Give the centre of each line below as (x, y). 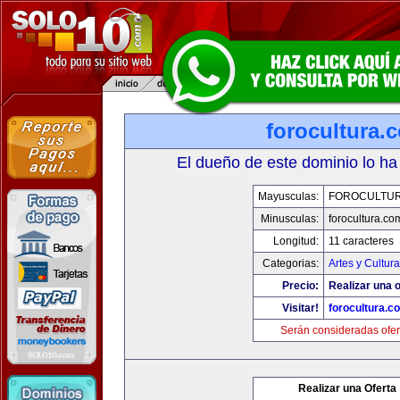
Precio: (300, 286)
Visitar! (300, 308)
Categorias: (290, 263)
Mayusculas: (288, 196)
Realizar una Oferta (347, 388)
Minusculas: (289, 219)
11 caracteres (361, 241)
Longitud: (296, 241)
